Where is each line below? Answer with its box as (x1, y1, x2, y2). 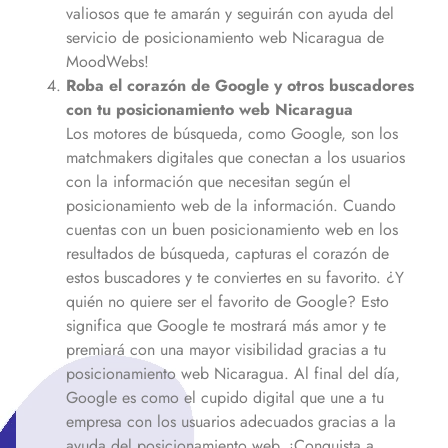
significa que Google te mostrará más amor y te (66, 313, 386, 337)
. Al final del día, (284, 361, 400, 385)
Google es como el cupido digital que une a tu (66, 385, 384, 409)
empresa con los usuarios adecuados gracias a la (66, 409, 396, 433)
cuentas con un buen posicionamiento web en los (66, 217, 398, 241)
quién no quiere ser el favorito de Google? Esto (66, 289, 389, 313)
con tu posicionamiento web (66, 97, 270, 121)
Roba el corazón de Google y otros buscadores (66, 73, 414, 97)
